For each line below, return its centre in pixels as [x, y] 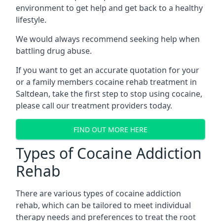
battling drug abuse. [54, 51]
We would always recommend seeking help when [108, 39]
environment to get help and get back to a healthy [109, 8]
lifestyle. [31, 20]
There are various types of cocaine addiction [98, 193]
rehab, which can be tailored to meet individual [103, 205]
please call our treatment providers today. [94, 106]
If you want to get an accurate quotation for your [108, 70]
